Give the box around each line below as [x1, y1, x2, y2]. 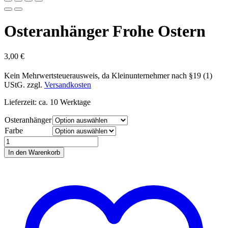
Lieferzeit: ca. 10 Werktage [4, 97, 91, 106]
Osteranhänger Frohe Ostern [4, 22, 206, 41]
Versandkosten [44, 80, 91, 89]
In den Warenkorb [8, 148, 60, 156]
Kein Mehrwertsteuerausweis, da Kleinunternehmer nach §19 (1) [4, 71, 212, 80]
